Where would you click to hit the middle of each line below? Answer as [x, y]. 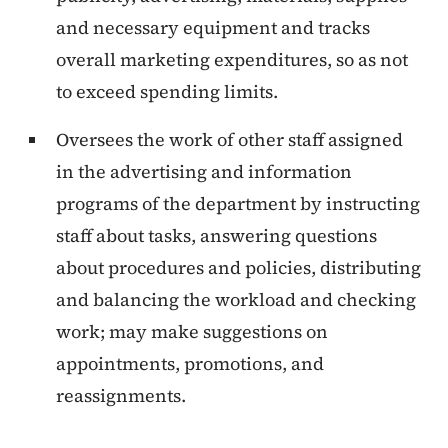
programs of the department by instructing [238, 204]
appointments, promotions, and [190, 364]
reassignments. [121, 396]
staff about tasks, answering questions [216, 236]
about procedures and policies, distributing [238, 268]
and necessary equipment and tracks [213, 28]
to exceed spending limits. [167, 92]
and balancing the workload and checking [236, 300]
